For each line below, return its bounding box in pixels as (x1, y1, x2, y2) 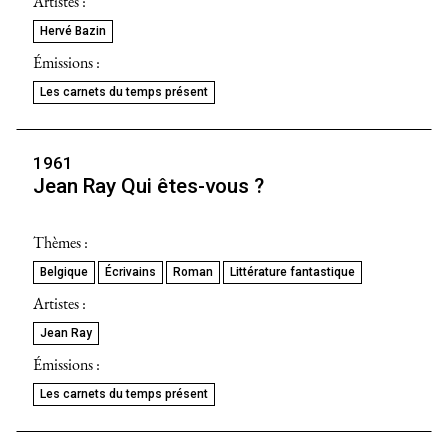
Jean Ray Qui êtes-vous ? (33, 174, 264, 199)
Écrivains (105, 264, 156, 279)
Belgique (40, 264, 88, 279)
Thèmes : (33, 231, 88, 253)
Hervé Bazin (40, 24, 106, 39)
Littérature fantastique (230, 264, 355, 279)
